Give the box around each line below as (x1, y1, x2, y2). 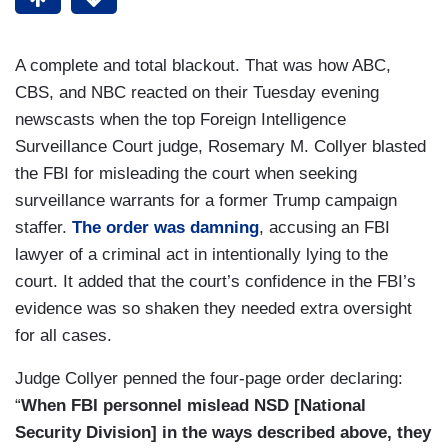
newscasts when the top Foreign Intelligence (15, 110, 346, 130)
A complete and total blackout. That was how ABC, (15, 56, 391, 76)
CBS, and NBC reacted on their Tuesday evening (15, 83, 379, 103)
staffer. (15, 218, 72, 238)
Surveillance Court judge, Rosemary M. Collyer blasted (15, 137, 426, 157)
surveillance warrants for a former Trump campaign (15, 191, 397, 211)
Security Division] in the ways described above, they (15, 423, 431, 443)
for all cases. (15, 326, 112, 346)
